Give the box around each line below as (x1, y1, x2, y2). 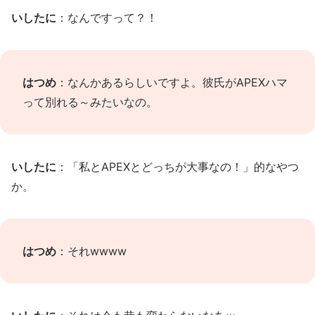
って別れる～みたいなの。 (22, 95, 157, 109)
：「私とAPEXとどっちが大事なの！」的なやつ (56, 160, 299, 174)
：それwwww (56, 244, 127, 258)
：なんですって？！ (56, 11, 157, 25)
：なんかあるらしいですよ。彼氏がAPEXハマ (56, 75, 288, 89)
